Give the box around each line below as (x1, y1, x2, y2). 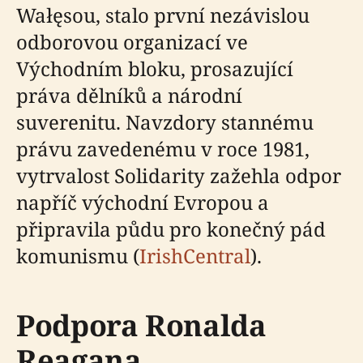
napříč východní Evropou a (16, 189, 269, 216)
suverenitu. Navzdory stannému (16, 109, 314, 135)
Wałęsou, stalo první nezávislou (16, 2, 310, 28)
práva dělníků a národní (16, 82, 242, 109)
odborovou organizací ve (16, 28, 248, 55)
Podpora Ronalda (16, 305, 267, 345)
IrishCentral (139, 242, 250, 269)
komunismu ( (16, 242, 139, 269)
